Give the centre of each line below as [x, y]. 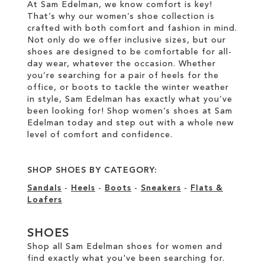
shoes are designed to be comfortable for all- [130, 52]
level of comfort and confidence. [100, 135]
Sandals [44, 188]
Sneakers [161, 188]
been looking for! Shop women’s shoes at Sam [130, 111]
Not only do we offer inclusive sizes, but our [127, 40]
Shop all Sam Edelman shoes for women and [125, 247]
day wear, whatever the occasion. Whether [122, 64]
